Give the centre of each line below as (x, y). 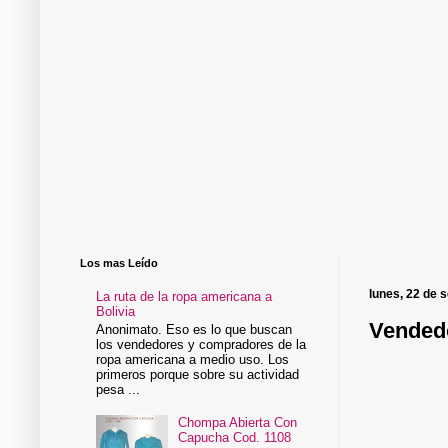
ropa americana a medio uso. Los (193, 359)
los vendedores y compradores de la (201, 344)
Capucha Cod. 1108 (235, 438)
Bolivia (116, 312)
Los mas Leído (119, 263)
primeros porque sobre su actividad (198, 374)
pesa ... (118, 389)
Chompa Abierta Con (238, 423)
